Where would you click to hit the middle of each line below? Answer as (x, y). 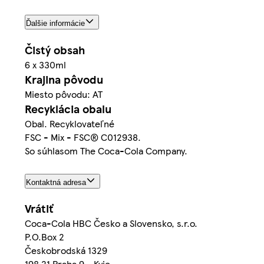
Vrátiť (39, 209)
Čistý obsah (55, 49)
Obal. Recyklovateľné (70, 123)
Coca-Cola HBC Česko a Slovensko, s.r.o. (111, 223)
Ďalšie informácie (55, 23)
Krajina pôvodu (64, 79)
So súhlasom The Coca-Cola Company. (106, 150)
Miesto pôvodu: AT (64, 94)
